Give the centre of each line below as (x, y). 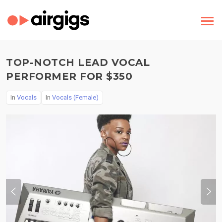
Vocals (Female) (75, 97)
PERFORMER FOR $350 (69, 76)
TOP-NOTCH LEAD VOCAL (78, 62)
